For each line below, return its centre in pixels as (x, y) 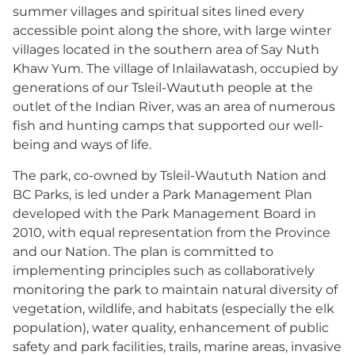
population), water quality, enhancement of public (171, 327)
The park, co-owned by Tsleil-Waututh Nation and (170, 175)
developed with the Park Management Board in (164, 213)
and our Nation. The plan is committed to (143, 251)
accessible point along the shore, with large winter (172, 31)
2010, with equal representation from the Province (172, 232)
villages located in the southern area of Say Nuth (166, 50)
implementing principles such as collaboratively (164, 270)
